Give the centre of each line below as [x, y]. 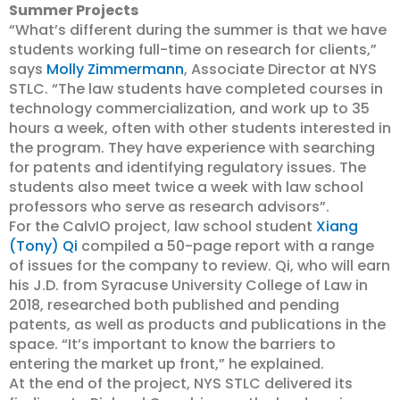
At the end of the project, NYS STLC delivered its [181, 383]
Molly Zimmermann [115, 69]
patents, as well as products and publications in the [197, 325]
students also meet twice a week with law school [186, 187]
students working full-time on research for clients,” [193, 50]
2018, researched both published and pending [174, 305]
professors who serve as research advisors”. [169, 207]
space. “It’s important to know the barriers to [172, 344]
